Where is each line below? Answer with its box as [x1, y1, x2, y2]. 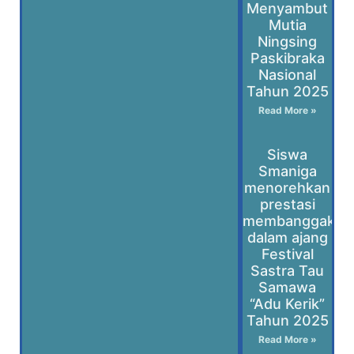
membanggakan [243, 213, 352, 229]
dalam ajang [247, 229, 328, 246]
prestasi [259, 196, 315, 213]
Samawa [258, 279, 317, 296]
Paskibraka [250, 50, 325, 66]
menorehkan [244, 179, 331, 196]
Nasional [258, 66, 317, 83]
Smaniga [258, 163, 317, 179]
